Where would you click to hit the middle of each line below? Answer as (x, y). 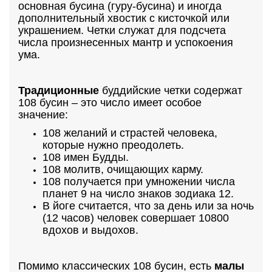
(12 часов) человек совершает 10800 (136, 218)
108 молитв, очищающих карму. (123, 169)
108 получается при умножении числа (139, 182)
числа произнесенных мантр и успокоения (126, 42)
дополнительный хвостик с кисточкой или (124, 18)
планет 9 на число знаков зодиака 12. (138, 194)
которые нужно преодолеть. (113, 145)
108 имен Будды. (86, 157)
